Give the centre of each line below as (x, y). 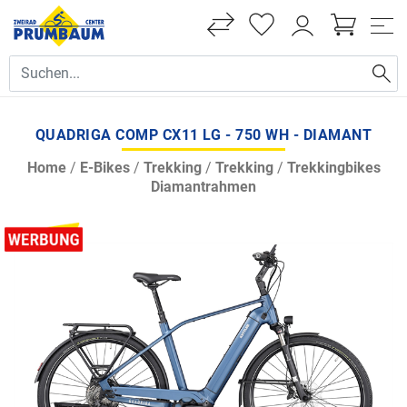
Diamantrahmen (203, 186)
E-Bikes (104, 167)
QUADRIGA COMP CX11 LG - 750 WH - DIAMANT (203, 134)
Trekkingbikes (333, 167)
